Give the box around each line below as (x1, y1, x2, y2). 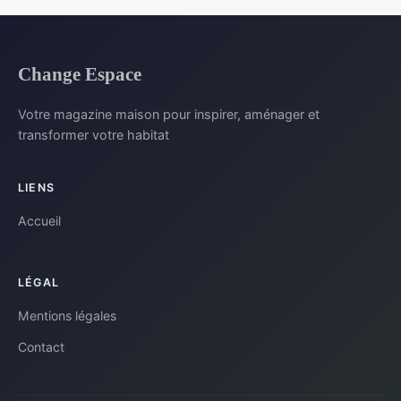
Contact (18, 339, 64, 355)
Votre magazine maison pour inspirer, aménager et (18, 107, 320, 123)
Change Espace (18, 64, 141, 85)
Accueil (18, 213, 61, 229)
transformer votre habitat (18, 127, 169, 143)
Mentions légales (18, 308, 116, 324)
